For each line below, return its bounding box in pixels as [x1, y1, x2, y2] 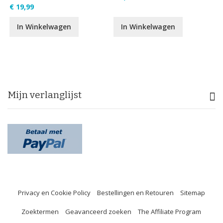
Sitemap [180, 188, 205, 197]
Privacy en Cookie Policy [18, 188, 91, 197]
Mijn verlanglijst [7, 89, 82, 101]
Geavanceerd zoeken [65, 207, 131, 216]
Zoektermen [21, 207, 59, 216]
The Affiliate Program [138, 207, 201, 216]
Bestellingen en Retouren [97, 188, 174, 197]
